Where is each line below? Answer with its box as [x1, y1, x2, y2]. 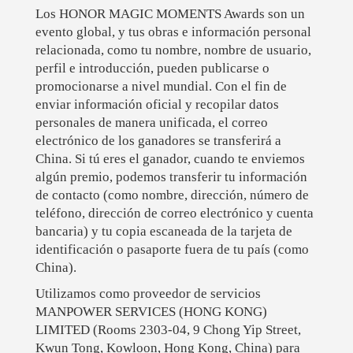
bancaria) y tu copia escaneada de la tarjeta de [35, 224, 292, 240]
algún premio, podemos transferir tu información [35, 169, 307, 185]
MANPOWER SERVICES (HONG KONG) [35, 304, 267, 320]
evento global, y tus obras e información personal [35, 24, 311, 40]
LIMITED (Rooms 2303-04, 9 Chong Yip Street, [35, 322, 301, 338]
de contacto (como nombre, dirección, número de [35, 188, 309, 203]
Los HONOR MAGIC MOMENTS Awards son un [35, 6, 305, 22]
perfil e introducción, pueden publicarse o [35, 61, 269, 76]
